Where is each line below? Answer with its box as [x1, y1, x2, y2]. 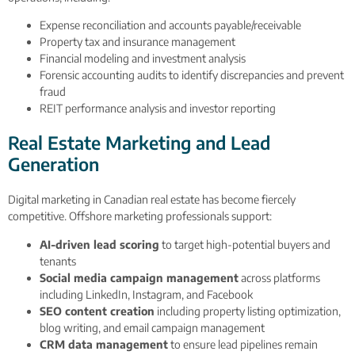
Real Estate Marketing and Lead [8, 132, 270, 155]
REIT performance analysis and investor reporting [40, 101, 276, 116]
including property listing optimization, [155, 303, 341, 318]
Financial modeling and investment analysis [40, 52, 246, 66]
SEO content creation [40, 303, 155, 318]
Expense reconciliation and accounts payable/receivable [40, 18, 301, 32]
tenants [40, 254, 76, 268]
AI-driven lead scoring [40, 237, 159, 251]
